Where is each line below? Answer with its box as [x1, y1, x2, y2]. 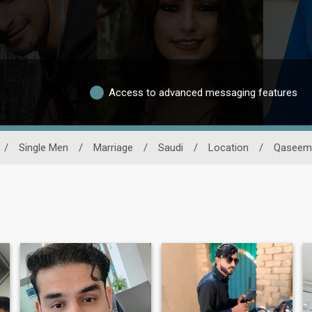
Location [208, 141, 249, 155]
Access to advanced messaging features [109, 86, 297, 99]
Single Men [18, 141, 68, 155]
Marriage [93, 141, 133, 155]
